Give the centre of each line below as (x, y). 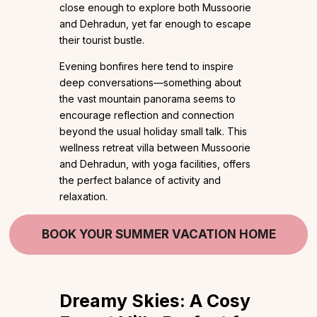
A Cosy (218, 300)
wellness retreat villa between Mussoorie (155, 147)
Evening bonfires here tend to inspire (146, 66)
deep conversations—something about (150, 82)
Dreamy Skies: (122, 300)
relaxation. (83, 196)
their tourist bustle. (102, 40)
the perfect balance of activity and (140, 180)
